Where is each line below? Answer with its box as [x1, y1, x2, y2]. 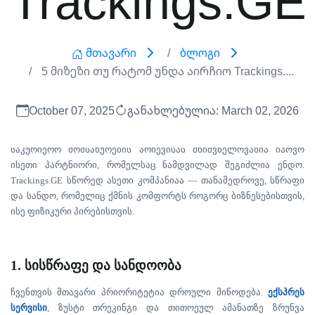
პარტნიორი [44, 160, 97, 170]
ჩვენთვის [11, 287, 52, 297]
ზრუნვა [273, 302, 305, 313]
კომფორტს [136, 191, 186, 201]
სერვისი [11, 302, 47, 313]
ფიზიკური [27, 206, 72, 217]
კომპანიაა [137, 175, 184, 186]
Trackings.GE [11, 175, 67, 186]
